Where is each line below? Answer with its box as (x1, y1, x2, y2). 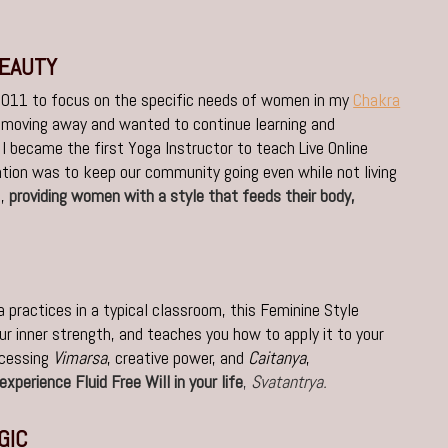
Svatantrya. (251, 370, 328, 394)
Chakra (353, 88, 401, 112)
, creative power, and (107, 346, 249, 370)
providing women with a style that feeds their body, (9, 184, 356, 208)
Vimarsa (53, 346, 108, 370)
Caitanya (248, 346, 307, 370)
